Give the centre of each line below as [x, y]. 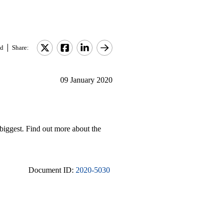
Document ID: [52, 170]
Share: [20, 48]
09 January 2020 [86, 80]
